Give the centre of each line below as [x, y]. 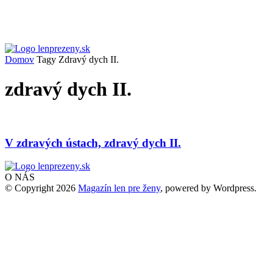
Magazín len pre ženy [119, 188]
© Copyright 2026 [41, 188]
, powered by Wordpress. [208, 188]
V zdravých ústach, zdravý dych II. [93, 143]
